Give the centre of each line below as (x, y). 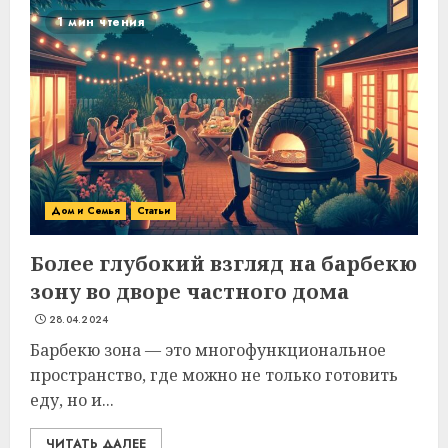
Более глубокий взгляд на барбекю (223, 263)
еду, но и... (72, 400)
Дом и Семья (86, 210)
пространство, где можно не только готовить (214, 375)
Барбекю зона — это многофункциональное (208, 350)
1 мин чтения (100, 22)
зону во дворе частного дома (189, 291)
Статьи (153, 210)
